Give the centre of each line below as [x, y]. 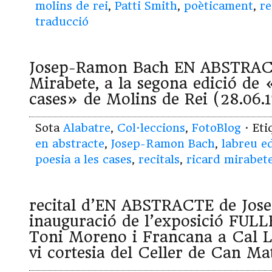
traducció [62, 22]
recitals [159, 160]
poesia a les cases [83, 160]
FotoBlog [216, 128]
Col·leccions [151, 128]
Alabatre [87, 128]
